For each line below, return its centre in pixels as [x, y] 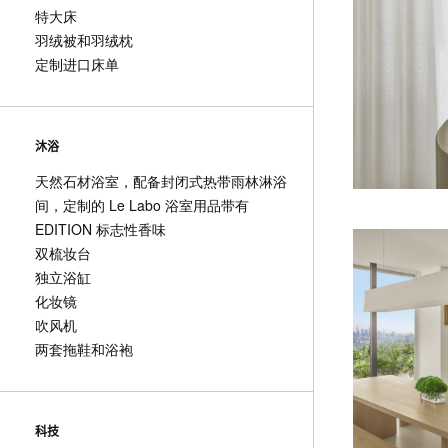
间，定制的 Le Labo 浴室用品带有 [142, 205]
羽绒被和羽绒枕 [84, 40]
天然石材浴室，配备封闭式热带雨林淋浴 [161, 181]
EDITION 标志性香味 [100, 229]
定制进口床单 [77, 64]
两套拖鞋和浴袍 [84, 349]
